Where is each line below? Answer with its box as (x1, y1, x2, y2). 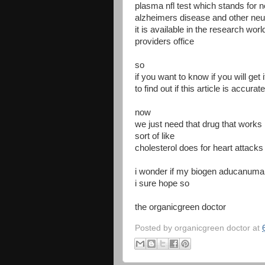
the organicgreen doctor (135, 202, 226, 212)
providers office (135, 36, 194, 46)
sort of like (135, 131, 174, 141)
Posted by (135, 223, 174, 232)
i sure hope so (135, 178, 189, 188)
